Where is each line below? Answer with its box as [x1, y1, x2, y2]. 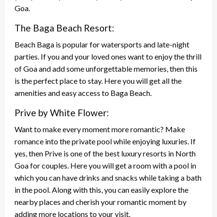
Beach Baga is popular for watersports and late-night [15, 39, 189, 49]
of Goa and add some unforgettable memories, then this [15, 63, 198, 73]
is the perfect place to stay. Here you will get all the [15, 76, 182, 85]
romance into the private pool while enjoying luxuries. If [15, 136, 196, 146]
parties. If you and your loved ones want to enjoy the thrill [15, 51, 201, 61]
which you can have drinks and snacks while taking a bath [15, 172, 201, 182]
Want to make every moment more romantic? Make [15, 124, 185, 134]
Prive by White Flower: [15, 107, 109, 118]
